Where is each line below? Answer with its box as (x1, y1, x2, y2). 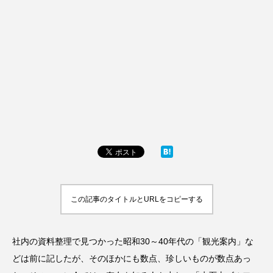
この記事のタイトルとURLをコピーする (70, 195, 203, 204)
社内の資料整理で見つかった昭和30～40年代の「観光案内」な (12, 236, 253, 246)
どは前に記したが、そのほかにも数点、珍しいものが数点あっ (12, 253, 251, 263)
